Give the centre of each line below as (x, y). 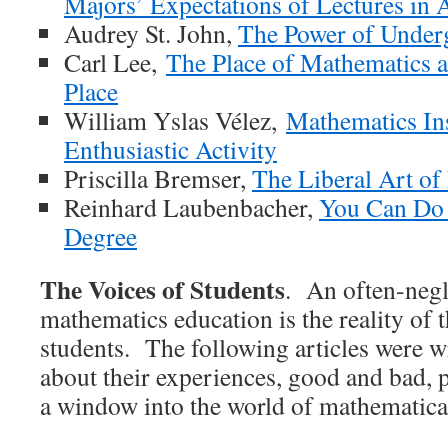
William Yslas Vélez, (175, 120)
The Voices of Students (162, 289)
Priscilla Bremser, (158, 178)
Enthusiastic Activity (170, 149)
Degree (100, 236)
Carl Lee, (115, 62)
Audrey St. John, (151, 33)
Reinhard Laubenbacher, (191, 207)
